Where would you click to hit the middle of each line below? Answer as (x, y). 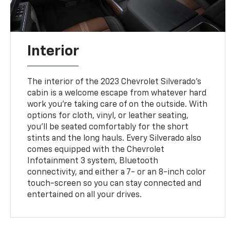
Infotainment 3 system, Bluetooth (93, 161)
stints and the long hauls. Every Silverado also (114, 139)
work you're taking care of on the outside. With (118, 105)
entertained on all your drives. (85, 195)
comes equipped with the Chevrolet (96, 150)
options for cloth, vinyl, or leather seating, (108, 116)
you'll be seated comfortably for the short (108, 128)
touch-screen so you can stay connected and (114, 184)
